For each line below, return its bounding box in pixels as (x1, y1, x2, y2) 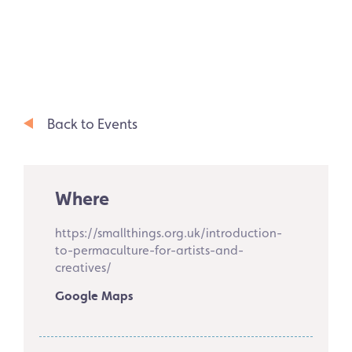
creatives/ (55, 259, 112, 275)
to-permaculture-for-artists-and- (55, 242, 244, 258)
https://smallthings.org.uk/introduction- (55, 225, 282, 240)
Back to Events (47, 115, 137, 132)
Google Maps (55, 288, 133, 303)
